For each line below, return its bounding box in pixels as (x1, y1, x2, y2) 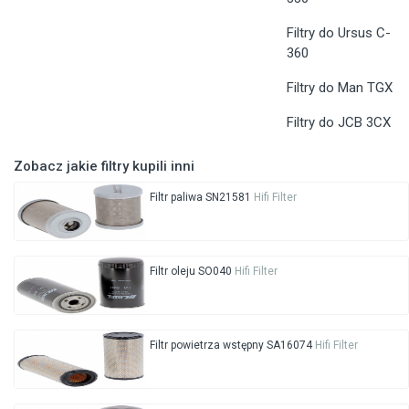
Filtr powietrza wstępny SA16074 (149, 338, 315, 351)
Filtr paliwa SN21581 (149, 190, 254, 204)
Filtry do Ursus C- (286, 24, 391, 41)
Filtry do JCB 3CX (286, 113, 391, 131)
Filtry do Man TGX (286, 79, 393, 96)
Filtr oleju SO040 (149, 264, 235, 278)
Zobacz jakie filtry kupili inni (14, 157, 194, 174)
